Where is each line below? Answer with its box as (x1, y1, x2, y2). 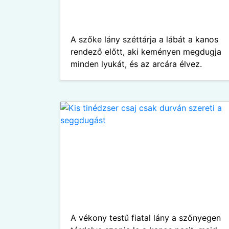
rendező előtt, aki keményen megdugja (71, 47, 221, 57)
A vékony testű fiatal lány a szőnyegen (71, 213, 221, 223)
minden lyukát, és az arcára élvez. (71, 59, 202, 69)
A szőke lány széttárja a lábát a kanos (71, 34, 218, 44)
